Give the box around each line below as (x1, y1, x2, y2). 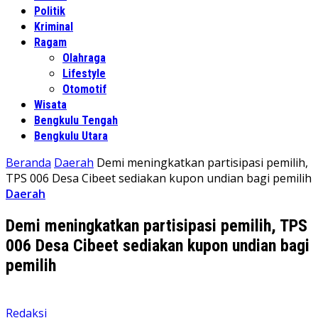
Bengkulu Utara (34, 129, 108, 143)
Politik (34, 4, 65, 18)
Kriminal (34, 20, 73, 33)
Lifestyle (62, 67, 106, 80)
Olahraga (62, 51, 106, 65)
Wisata (34, 98, 67, 111)
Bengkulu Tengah (34, 114, 118, 127)
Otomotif (62, 82, 106, 96)
